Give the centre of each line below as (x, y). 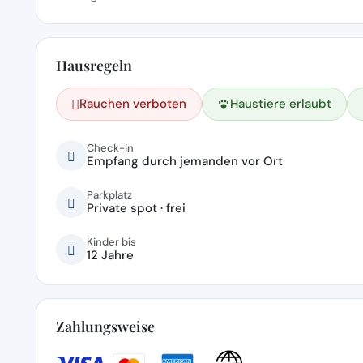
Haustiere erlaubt (281, 103)
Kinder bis (111, 241)
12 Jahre (110, 255)
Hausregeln (94, 65)
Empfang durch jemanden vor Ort (185, 161)
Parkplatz (109, 194)
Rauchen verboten (133, 103)
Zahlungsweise (105, 326)
